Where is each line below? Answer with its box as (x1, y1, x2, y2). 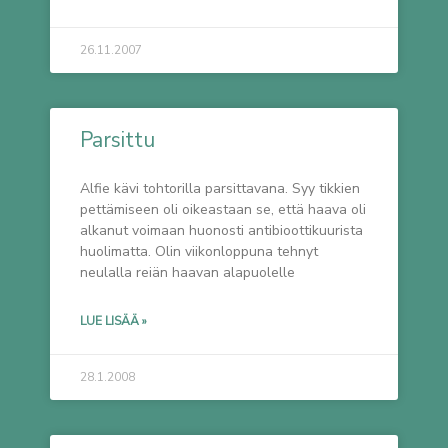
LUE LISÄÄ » (80, 313, 147, 330)
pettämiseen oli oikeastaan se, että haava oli (80, 200, 366, 220)
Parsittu (80, 126, 155, 155)
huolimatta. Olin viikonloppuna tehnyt (80, 242, 318, 262)
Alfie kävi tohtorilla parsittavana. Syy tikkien (80, 179, 360, 199)
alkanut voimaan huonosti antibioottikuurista (80, 221, 363, 241)
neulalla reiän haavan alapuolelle (80, 263, 295, 283)
